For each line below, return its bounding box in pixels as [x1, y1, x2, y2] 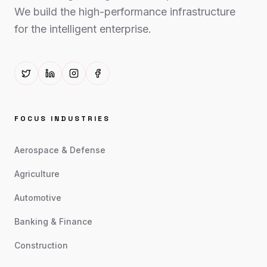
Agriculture [14, 169, 60, 179]
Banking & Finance [14, 216, 92, 226]
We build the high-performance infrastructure [14, 5, 235, 18]
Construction [14, 240, 68, 250]
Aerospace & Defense [14, 145, 105, 155]
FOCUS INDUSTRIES [14, 114, 110, 123]
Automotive [14, 193, 61, 203]
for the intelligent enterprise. [14, 23, 151, 35]
